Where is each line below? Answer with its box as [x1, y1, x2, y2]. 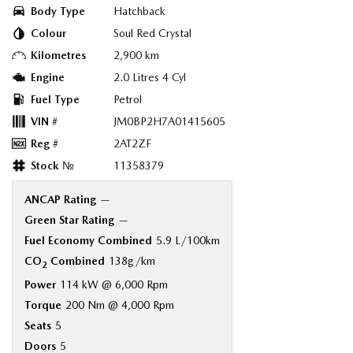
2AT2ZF [113, 137, 151, 150]
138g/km [109, 255, 155, 268]
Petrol [113, 93, 142, 106]
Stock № [31, 159, 74, 173]
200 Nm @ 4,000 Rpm [65, 299, 174, 312]
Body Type [31, 5, 85, 18]
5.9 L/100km [156, 234, 220, 247]
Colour [31, 27, 66, 40]
